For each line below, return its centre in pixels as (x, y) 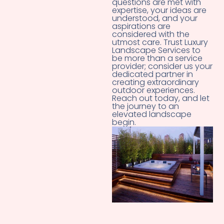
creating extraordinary (155, 82)
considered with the (151, 34)
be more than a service (157, 58)
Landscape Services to (156, 50)
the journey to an (145, 106)
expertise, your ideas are (159, 10)
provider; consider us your (162, 66)
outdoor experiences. (153, 90)
